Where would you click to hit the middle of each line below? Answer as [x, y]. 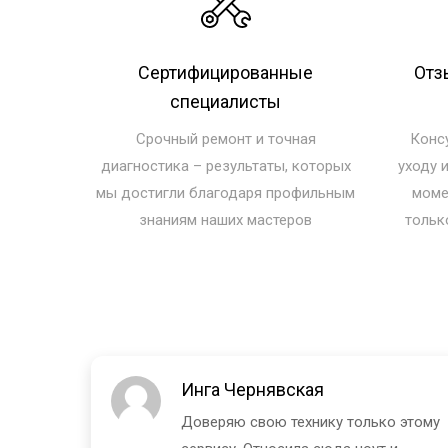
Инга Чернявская [253, 389]
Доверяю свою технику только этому [311, 421]
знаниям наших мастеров [226, 219]
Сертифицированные [226, 72]
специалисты [226, 101]
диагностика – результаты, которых [225, 165]
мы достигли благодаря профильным [226, 192]
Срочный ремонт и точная [225, 138]
